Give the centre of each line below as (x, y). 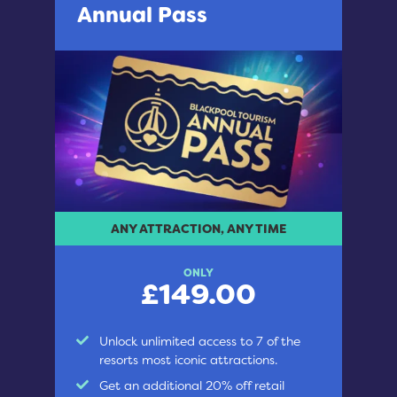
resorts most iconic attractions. (188, 359)
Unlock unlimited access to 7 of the (199, 341)
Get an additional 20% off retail (191, 385)
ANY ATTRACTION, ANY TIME (198, 228)
